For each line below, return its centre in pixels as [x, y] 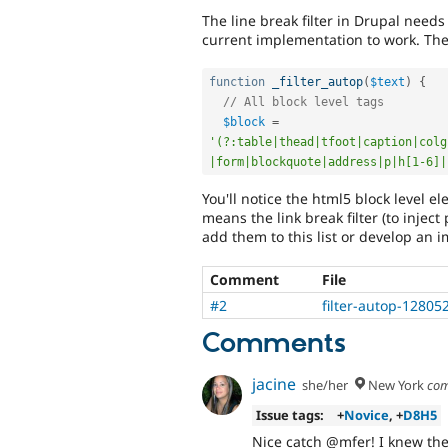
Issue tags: [289, 415]
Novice [367, 415]
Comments [274, 343]
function [237, 81]
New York [394, 385]
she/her [325, 385]
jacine [274, 384]
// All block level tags [303, 101]
